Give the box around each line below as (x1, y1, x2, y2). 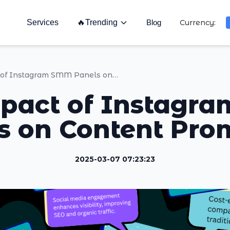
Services (27, 18, 59, 27)
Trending (85, 18, 118, 27)
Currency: (180, 18, 216, 27)
